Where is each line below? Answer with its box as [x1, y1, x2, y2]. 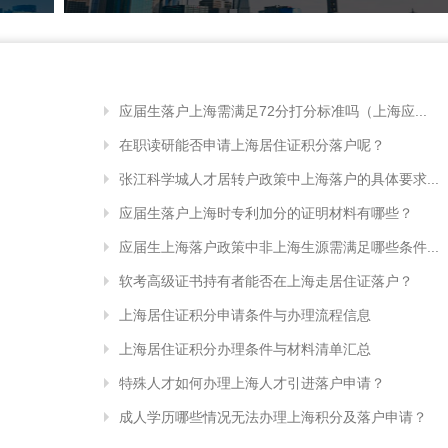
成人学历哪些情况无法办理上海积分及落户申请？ [119, 408, 427, 425]
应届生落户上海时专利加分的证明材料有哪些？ [119, 204, 413, 221]
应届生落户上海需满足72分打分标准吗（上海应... [119, 102, 427, 119]
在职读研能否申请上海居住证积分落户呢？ [119, 136, 385, 153]
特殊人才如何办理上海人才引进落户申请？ [119, 374, 385, 391]
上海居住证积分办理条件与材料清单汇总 [119, 340, 371, 357]
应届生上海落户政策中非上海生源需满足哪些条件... [119, 238, 439, 255]
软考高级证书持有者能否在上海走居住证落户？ [119, 272, 413, 289]
